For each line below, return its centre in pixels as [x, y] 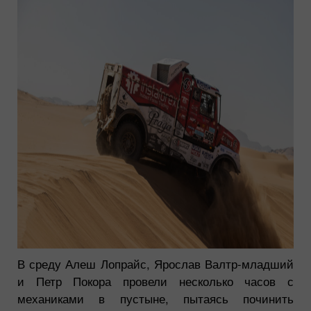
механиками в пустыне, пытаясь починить [155, 298]
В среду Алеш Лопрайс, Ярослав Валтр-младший [155, 263]
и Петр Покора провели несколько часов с [155, 281]
